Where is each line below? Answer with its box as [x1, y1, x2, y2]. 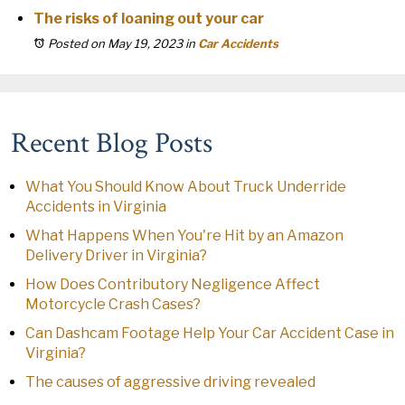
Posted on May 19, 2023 [48, 36, 183, 51]
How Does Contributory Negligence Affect [25, 276, 320, 293]
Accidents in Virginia [25, 198, 166, 215]
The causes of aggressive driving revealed [25, 373, 316, 391]
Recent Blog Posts [11, 125, 212, 162]
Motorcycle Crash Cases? [25, 296, 201, 313]
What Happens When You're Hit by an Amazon [25, 227, 344, 244]
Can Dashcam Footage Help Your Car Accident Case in [25, 325, 394, 342]
